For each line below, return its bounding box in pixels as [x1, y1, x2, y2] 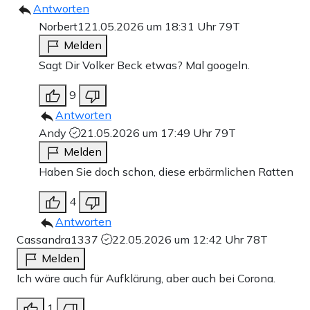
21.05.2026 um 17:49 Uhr [80, 125, 215, 140]
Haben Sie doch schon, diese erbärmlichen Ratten [39, 164, 293, 179]
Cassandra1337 [17, 232, 101, 246]
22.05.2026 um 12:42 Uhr [112, 232, 246, 246]
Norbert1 [39, 19, 84, 33]
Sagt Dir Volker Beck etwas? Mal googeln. [39, 57, 250, 72]
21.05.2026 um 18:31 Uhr [84, 19, 219, 33]
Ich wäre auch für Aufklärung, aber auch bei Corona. [17, 271, 275, 285]
